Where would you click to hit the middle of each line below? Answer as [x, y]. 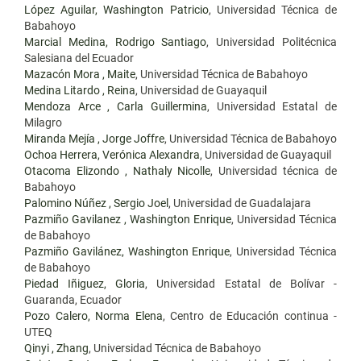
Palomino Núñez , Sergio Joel [96, 203]
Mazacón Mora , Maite [80, 74]
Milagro [43, 122]
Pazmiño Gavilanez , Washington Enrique [128, 219]
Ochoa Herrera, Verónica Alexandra [112, 155]
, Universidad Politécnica [272, 42]
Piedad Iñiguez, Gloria [85, 284]
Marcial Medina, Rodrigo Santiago [116, 42]
